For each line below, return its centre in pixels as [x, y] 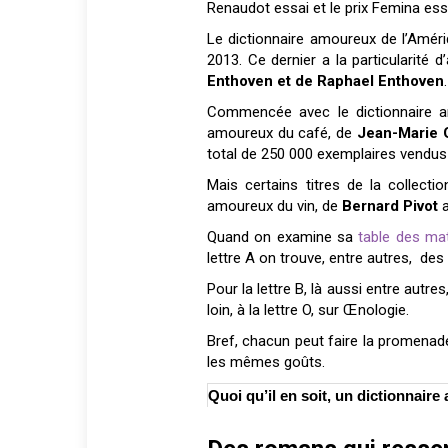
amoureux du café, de [282, 133]
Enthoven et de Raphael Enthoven [325, 81]
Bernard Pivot [390, 206]
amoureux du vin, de [274, 206]
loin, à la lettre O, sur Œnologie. [310, 310]
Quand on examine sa [283, 237]
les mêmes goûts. [266, 362]
